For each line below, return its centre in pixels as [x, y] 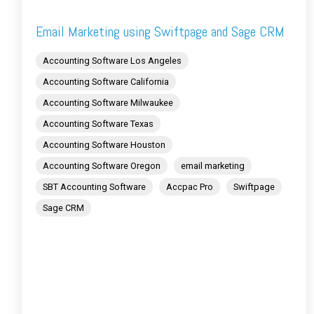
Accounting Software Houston [104, 145]
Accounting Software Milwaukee [108, 103]
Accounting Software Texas [98, 124]
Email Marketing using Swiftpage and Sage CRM [160, 32]
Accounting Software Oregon [102, 166]
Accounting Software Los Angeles [112, 61]
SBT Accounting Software [94, 187]
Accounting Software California [106, 82]
